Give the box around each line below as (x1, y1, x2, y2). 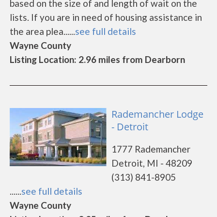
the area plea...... (10, 26, 75, 37)
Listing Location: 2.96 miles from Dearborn (10, 54, 185, 65)
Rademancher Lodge (111, 108, 203, 121)
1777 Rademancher (111, 143, 190, 155)
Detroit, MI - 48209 (111, 157, 192, 169)
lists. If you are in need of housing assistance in (10, 12, 202, 23)
